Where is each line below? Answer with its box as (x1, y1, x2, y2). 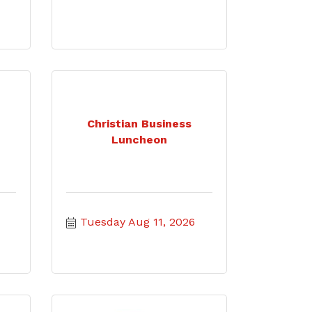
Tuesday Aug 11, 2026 (79, 215, 195, 228)
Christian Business (86, 117, 192, 130)
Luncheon (111, 133, 167, 146)
